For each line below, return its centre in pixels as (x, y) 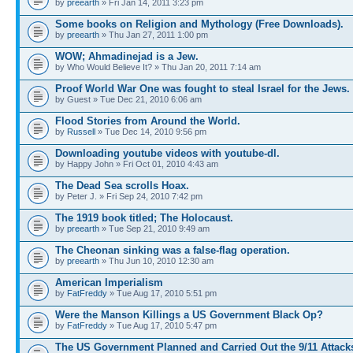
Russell (81, 131)
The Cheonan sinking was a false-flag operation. (173, 250)
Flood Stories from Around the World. (148, 121)
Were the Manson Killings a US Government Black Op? (189, 314)
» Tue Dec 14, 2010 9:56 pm (151, 131)
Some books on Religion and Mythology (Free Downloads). (199, 24)
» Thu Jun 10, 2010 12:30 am (156, 260)
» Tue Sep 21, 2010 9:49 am (154, 228)
